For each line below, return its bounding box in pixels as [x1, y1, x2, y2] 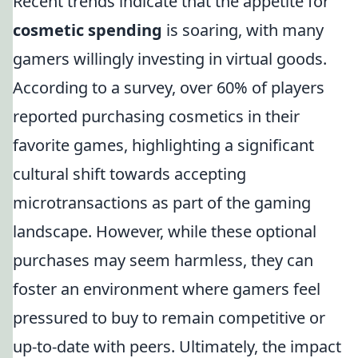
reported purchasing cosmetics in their [13, 105, 300, 127]
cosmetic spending [13, 19, 162, 41]
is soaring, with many [162, 19, 324, 41]
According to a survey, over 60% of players [13, 77, 324, 98]
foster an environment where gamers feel [13, 278, 320, 300]
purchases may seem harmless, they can [13, 249, 313, 271]
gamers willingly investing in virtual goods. [13, 48, 327, 70]
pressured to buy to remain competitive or [13, 307, 325, 328]
